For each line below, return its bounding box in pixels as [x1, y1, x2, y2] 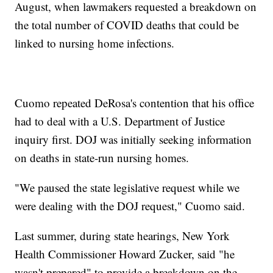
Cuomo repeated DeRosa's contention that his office [15, 95, 255, 111]
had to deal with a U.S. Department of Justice [15, 113, 225, 129]
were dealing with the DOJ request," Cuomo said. [15, 198, 246, 214]
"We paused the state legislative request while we [15, 180, 240, 196]
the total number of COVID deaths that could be [15, 17, 239, 33]
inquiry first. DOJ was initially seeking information [15, 132, 252, 147]
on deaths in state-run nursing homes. [15, 150, 190, 166]
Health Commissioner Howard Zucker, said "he [15, 246, 235, 262]
